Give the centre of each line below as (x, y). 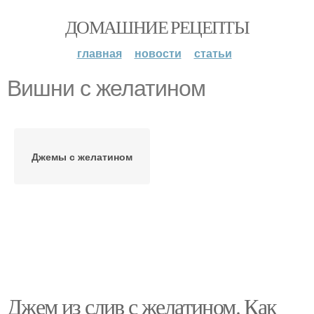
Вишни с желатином (106, 88)
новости (158, 53)
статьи (213, 53)
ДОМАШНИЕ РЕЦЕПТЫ (157, 27)
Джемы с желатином (82, 156)
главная (99, 53)
